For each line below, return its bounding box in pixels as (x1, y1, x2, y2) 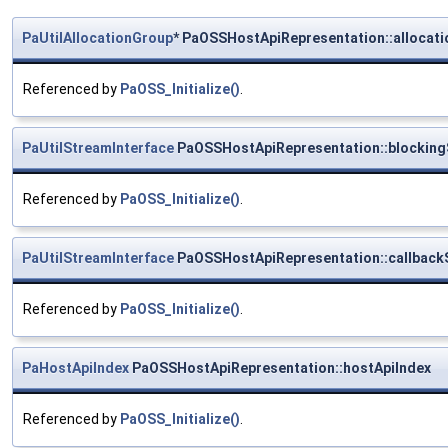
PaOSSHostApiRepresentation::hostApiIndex (129, 360, 431, 377)
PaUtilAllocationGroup (22, 30, 173, 47)
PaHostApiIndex (22, 360, 129, 377)
